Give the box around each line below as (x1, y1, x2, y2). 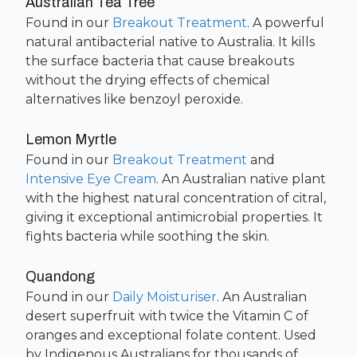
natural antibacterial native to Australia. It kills (25, 34, 315, 49)
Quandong (25, 269, 95, 284)
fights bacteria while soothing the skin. (25, 229, 269, 244)
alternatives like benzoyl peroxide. (25, 92, 243, 107)
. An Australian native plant (156, 171, 326, 186)
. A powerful (247, 15, 324, 30)
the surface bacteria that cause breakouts (25, 53, 294, 69)
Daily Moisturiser (112, 289, 217, 304)
